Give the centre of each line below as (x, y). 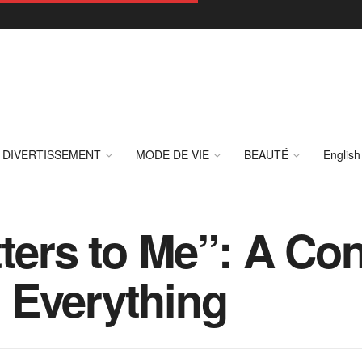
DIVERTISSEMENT (52, 154)
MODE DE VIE (173, 154)
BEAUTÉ (266, 154)
